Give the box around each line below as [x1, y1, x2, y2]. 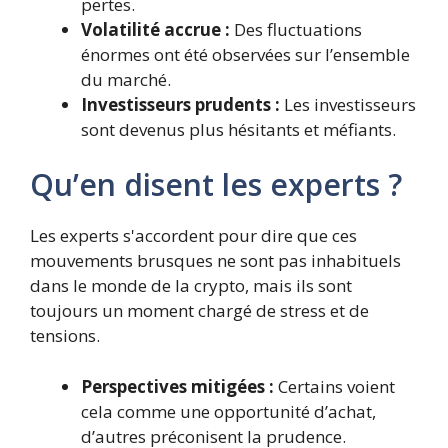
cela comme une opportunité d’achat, [81, 399, 376, 423]
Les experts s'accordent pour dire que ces [30, 224, 357, 247]
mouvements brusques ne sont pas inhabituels [30, 249, 401, 272]
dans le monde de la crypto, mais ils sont [30, 274, 352, 297]
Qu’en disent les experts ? [30, 164, 402, 205]
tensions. [30, 324, 100, 347]
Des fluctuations [230, 17, 362, 41]
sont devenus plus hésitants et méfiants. [81, 117, 396, 141]
